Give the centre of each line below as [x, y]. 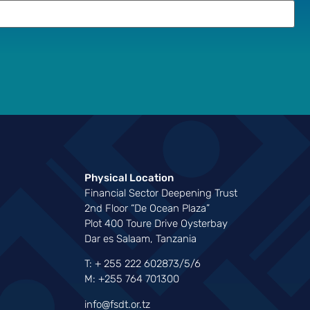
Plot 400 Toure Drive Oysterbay [156, 223]
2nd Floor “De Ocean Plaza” [147, 208]
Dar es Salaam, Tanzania [141, 238]
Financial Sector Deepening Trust [161, 193]
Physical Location [129, 177]
